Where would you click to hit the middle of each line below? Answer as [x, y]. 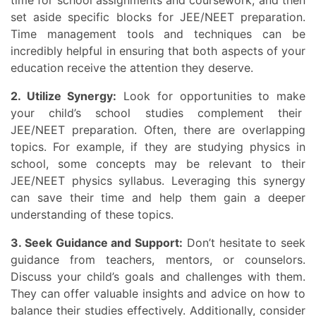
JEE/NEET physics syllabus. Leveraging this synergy [158, 180]
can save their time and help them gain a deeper [158, 197]
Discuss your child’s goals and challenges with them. [158, 276]
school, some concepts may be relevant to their [158, 163]
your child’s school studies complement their [158, 113]
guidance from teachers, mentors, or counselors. [158, 259]
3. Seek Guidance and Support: [102, 242]
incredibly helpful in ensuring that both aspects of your [158, 50]
